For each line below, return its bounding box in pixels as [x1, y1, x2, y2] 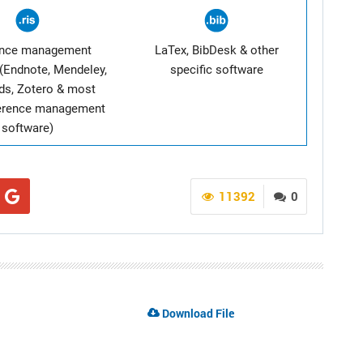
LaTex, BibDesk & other [154, 43, 279, 58]
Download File [160, 305, 235, 321]
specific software [169, 62, 263, 77]
